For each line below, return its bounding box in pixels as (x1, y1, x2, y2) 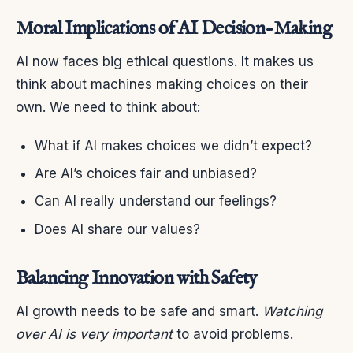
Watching (262, 303, 322, 319)
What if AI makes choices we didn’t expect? (35, 137, 312, 154)
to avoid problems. (173, 325, 293, 342)
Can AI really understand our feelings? (35, 193, 277, 210)
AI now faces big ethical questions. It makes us (16, 53, 314, 69)
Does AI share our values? (35, 221, 200, 237)
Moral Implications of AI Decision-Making (16, 16, 332, 41)
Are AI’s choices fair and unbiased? (35, 165, 257, 181)
